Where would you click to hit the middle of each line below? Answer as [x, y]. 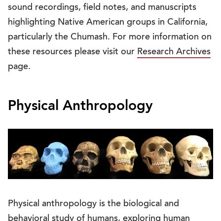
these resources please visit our [73, 52]
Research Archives [174, 52]
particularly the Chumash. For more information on [110, 37]
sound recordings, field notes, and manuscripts [102, 8]
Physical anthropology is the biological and [93, 204]
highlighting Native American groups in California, [108, 22]
